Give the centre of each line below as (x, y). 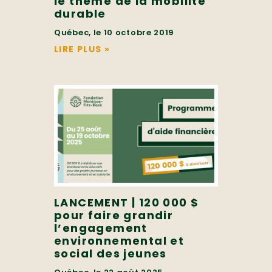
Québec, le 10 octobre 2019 (114, 32)
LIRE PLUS (78, 49)
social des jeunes (110, 254)
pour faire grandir (114, 216)
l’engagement (101, 228)
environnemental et (119, 241)
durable (80, 13)
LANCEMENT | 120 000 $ (127, 203)
